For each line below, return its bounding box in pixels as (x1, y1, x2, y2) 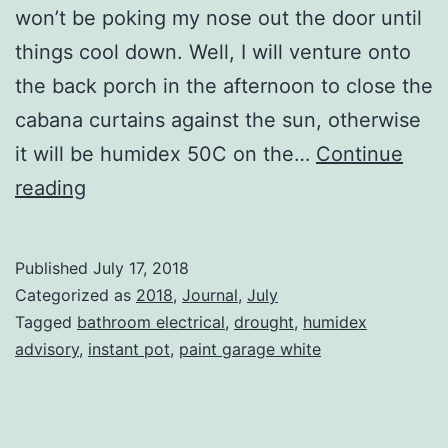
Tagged (15, 311, 77, 332)
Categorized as (15, 284, 136, 305)
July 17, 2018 (93, 257, 189, 278)
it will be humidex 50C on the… (15, 141, 316, 166)
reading (15, 175, 86, 200)
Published (15, 257, 93, 278)
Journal (182, 284, 238, 305)
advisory (15, 338, 79, 359)
